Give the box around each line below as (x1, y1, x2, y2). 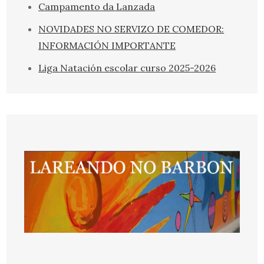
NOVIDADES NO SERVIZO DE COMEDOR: (38, 23, 225, 35)
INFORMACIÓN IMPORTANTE (38, 39, 176, 52)
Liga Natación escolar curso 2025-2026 (38, 62, 216, 74)
